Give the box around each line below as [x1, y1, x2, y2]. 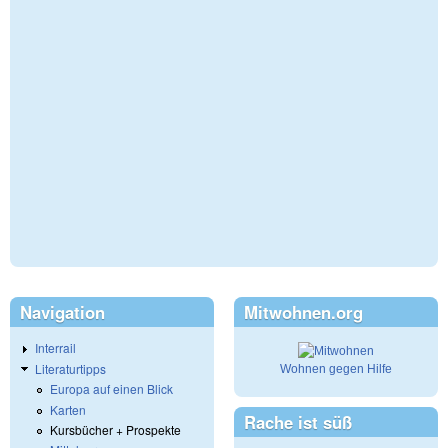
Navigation [20, 300, 105, 325]
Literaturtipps [35, 359, 106, 377]
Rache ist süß [244, 410, 352, 435]
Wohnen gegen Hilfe [280, 361, 392, 376]
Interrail [35, 339, 76, 357]
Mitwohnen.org [244, 300, 363, 325]
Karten [50, 400, 86, 418]
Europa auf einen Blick [50, 380, 173, 398]
